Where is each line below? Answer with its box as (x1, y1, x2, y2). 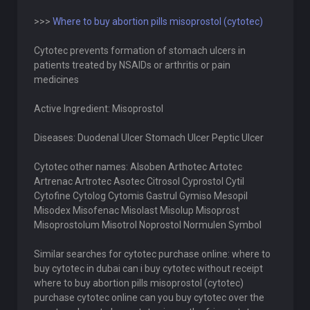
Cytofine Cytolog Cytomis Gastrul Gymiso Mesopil (33, 190, 248, 201)
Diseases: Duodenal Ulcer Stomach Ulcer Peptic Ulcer (33, 132, 264, 143)
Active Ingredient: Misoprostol (33, 103, 163, 114)
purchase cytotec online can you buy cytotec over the (33, 292, 264, 303)
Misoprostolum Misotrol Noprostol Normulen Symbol (33, 219, 262, 230)
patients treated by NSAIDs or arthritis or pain (33, 60, 230, 71)
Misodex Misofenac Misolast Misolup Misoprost (33, 205, 239, 216)
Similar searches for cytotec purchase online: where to (33, 248, 271, 259)
